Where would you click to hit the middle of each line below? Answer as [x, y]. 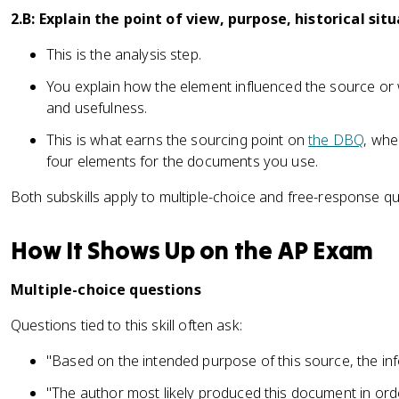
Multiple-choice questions [106, 289]
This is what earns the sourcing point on [178, 140]
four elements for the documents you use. [183, 161]
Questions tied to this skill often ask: [126, 325]
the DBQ [336, 140]
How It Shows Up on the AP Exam [192, 250]
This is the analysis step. [124, 54]
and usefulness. [97, 108]
